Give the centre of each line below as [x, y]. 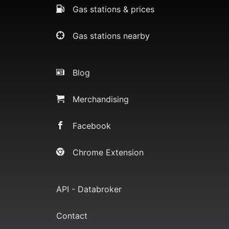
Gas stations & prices [113, 9]
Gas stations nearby [111, 36]
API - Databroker [89, 189]
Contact [72, 215]
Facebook [92, 125]
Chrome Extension [108, 152]
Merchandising [101, 99]
